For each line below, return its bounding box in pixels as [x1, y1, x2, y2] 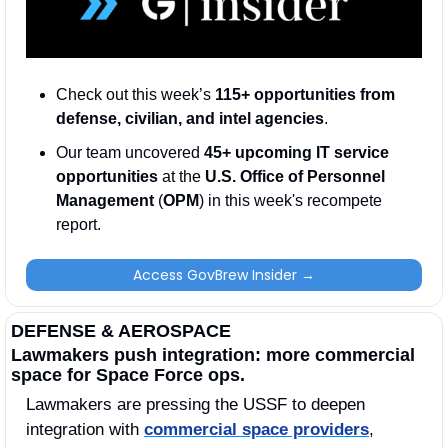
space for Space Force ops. [11, 364, 245, 385]
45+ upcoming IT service [204, 143, 389, 161]
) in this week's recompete [199, 191, 382, 209]
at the [158, 167, 205, 185]
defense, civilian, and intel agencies [56, 109, 324, 127]
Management [56, 191, 154, 209]
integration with [26, 419, 144, 439]
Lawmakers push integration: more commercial [11, 344, 415, 365]
